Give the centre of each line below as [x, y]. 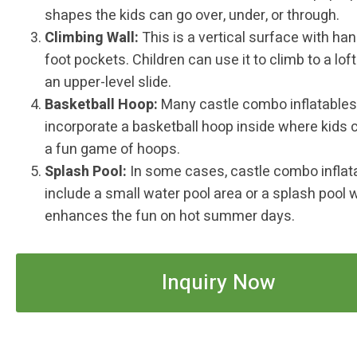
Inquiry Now [219, 282]
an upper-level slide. [108, 82]
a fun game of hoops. [112, 149]
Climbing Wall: [92, 37]
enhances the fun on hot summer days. [170, 216]
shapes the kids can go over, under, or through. [192, 15]
